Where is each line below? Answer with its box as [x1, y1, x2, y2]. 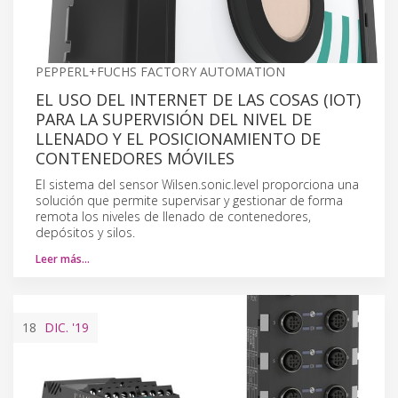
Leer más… [36, 251, 90, 267]
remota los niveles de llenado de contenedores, [36, 207, 311, 225]
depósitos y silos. [36, 223, 135, 241]
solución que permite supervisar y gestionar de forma [36, 191, 343, 209]
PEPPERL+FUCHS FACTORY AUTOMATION [36, 62, 285, 80]
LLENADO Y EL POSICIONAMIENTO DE [36, 127, 321, 149]
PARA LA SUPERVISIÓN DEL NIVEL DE [36, 107, 312, 130]
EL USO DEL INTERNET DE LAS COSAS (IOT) [36, 88, 361, 110]
